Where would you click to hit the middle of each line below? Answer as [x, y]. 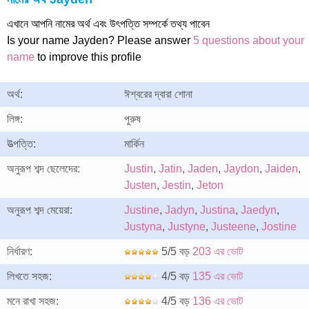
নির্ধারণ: [20, 251]
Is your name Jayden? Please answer [100, 40]
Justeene [233, 227]
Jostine [279, 227]
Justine [142, 210]
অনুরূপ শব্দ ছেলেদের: [43, 169]
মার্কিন [134, 144]
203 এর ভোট [218, 251]
